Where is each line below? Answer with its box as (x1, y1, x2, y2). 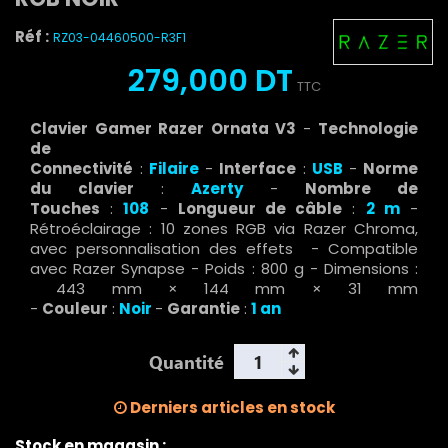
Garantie (167, 298, 240, 320)
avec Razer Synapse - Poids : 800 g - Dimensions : (30, 258, 418, 280)
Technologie (318, 118, 418, 140)
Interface (219, 158, 296, 180)
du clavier (30, 178, 134, 200)
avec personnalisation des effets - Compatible (30, 238, 418, 260)
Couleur (42, 298, 108, 320)
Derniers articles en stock (126, 397, 335, 419)
